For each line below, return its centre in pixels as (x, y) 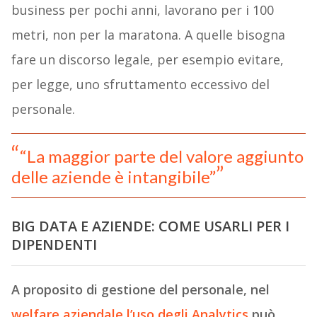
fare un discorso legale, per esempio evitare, (147, 59)
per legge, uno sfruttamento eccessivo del (140, 84)
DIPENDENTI (54, 245)
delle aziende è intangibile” (113, 176)
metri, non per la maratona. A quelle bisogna (148, 34)
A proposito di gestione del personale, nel (140, 290)
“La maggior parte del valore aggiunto (161, 156)
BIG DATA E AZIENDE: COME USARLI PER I (150, 226)
